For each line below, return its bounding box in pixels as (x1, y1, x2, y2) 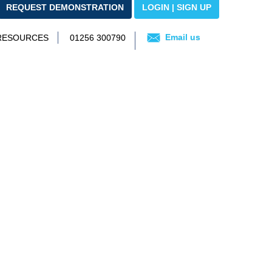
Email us (163, 32, 200, 42)
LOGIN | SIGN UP (142, 2, 211, 12)
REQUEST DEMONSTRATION (6, 2, 124, 12)
